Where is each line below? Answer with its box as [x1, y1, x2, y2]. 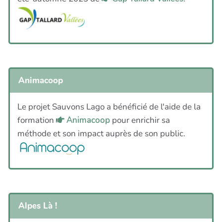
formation [17, 114, 56, 126]
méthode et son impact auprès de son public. [17, 128, 185, 140]
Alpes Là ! [18, 200, 57, 212]
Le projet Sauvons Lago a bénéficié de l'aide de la [17, 101, 201, 113]
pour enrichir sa [110, 114, 170, 126]
